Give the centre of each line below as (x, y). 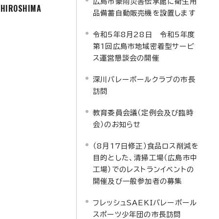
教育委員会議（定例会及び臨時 (143, 113)
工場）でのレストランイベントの (143, 169)
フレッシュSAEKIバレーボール (145, 203)
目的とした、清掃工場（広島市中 (145, 158)
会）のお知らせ (117, 124)
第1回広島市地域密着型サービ (144, 46)
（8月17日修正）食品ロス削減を (146, 146)
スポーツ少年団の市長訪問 (137, 214)
